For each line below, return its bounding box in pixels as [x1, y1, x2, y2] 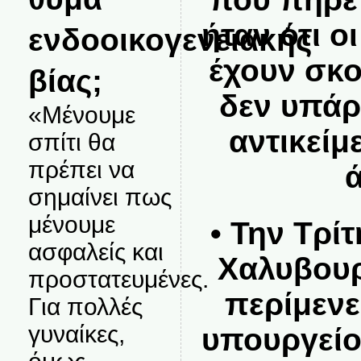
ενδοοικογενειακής [27, 22, 312, 57]
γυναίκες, [27, 321, 125, 347]
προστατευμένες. [27, 266, 209, 293]
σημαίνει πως [27, 184, 172, 210]
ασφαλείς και [27, 239, 164, 265]
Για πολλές [27, 293, 143, 320]
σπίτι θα [27, 129, 115, 156]
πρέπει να [27, 156, 135, 183]
